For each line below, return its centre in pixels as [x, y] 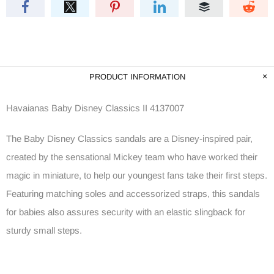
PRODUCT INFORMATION [137, 77]
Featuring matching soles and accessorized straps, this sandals [133, 194]
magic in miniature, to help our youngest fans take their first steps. [137, 176]
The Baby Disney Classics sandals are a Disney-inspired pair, [129, 139]
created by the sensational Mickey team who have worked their [132, 157]
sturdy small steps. [44, 231]
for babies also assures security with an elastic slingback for [126, 212]
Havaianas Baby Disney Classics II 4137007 [95, 108]
